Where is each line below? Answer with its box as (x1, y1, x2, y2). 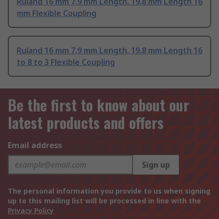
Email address (8, 140, 62, 151)
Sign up (142, 159, 170, 171)
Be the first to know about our (8, 94, 189, 116)
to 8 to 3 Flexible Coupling (17, 57, 115, 68)
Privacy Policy (8, 206, 54, 216)
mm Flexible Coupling (17, 8, 96, 19)
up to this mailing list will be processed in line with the (8, 196, 201, 206)
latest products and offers (8, 111, 164, 134)
